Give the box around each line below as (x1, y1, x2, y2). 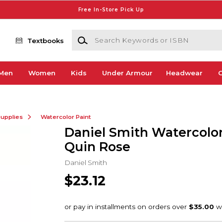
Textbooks (27, 36, 64, 45)
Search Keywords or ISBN (71, 30, 160, 39)
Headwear (166, 69, 203, 77)
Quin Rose (64, 139, 130, 154)
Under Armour (102, 69, 153, 77)
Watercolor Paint (40, 113, 91, 120)
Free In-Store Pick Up (78, 6, 144, 13)
